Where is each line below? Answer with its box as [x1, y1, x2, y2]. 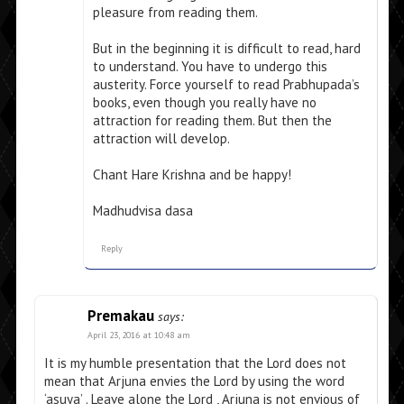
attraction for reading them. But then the [92, 112, 332, 130]
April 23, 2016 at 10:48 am [87, 329, 190, 342]
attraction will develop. [92, 130, 230, 148]
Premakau [87, 306, 154, 326]
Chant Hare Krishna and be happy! [92, 166, 291, 184]
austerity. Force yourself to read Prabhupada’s [92, 76, 360, 94]
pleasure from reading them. [92, 4, 258, 22]
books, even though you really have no [92, 94, 317, 112]
